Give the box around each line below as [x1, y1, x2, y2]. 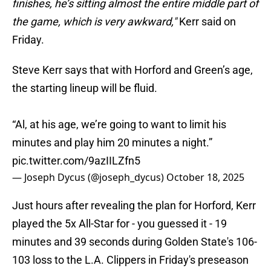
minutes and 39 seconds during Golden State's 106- [12, 235, 257, 249]
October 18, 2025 [166, 171, 244, 184]
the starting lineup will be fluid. [12, 82, 157, 95]
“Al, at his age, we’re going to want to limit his [12, 118, 226, 131]
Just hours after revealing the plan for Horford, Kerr [12, 199, 256, 212]
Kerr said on [179, 15, 236, 28]
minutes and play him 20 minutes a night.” [12, 136, 212, 149]
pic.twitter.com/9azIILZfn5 [12, 154, 140, 168]
